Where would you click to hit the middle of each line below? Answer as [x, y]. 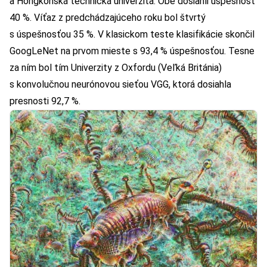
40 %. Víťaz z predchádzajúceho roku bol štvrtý [108, 17]
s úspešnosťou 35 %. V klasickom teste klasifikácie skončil [132, 34]
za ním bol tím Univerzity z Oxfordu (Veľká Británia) [116, 67]
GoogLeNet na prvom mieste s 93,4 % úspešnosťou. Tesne [132, 51]
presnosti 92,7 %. [45, 101]
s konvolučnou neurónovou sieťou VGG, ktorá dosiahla [120, 84]
